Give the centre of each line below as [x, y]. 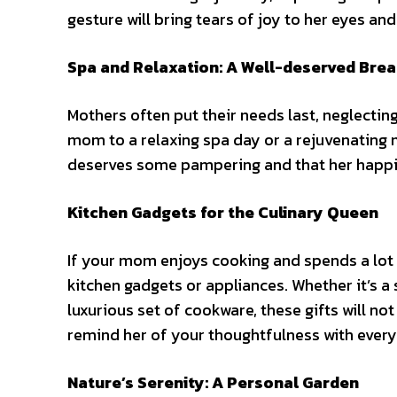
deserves [102, 164]
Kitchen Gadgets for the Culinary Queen [223, 212]
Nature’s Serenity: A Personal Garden [213, 382]
